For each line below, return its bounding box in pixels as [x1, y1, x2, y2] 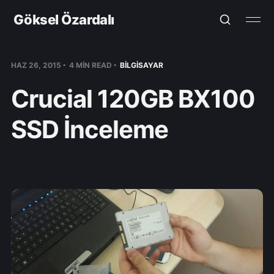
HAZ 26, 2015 [10, 60, 61, 70]
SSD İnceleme [10, 114, 168, 144]
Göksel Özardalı [13, 12, 114, 28]
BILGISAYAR [119, 60, 163, 70]
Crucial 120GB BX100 [10, 83, 255, 114]
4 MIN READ [67, 60, 112, 70]
